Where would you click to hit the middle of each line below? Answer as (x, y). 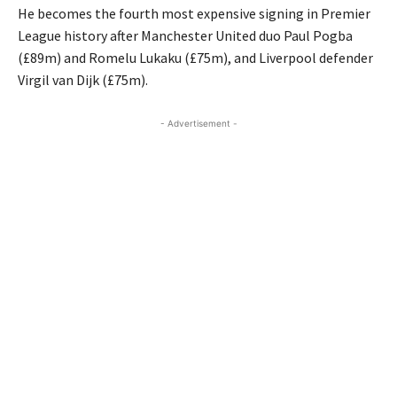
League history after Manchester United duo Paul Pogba (185, 36)
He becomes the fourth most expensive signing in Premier (194, 14)
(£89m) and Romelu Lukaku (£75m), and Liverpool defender (195, 58)
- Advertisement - (198, 124)
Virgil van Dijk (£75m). (83, 80)
